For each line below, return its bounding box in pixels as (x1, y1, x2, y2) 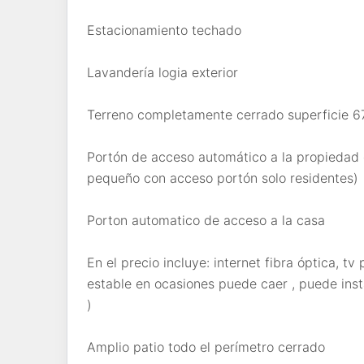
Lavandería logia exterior (87, 63, 238, 80)
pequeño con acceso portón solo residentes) (87, 169, 358, 186)
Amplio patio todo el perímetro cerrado (87, 338, 325, 355)
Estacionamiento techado (87, 21, 241, 38)
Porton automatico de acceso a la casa (87, 211, 325, 228)
